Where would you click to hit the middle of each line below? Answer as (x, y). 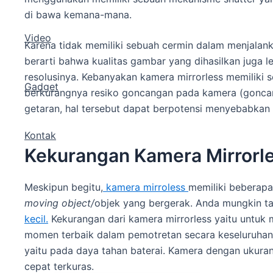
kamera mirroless (146, 187)
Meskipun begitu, (64, 187)
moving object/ (59, 203)
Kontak (40, 136)
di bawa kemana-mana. (78, 14)
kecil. (36, 218)
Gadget (41, 87)
